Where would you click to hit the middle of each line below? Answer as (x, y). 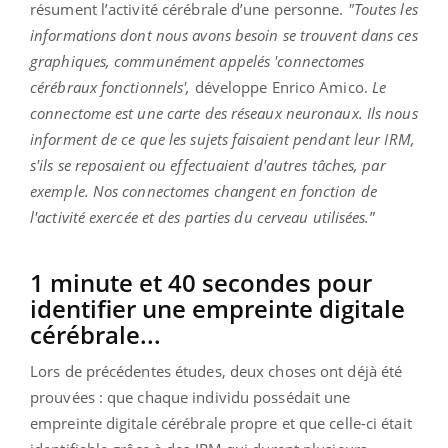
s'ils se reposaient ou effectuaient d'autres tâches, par (208, 164)
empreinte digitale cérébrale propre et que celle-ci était (221, 422)
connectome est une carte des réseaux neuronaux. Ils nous (224, 112)
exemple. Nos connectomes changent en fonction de (203, 190)
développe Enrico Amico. (283, 86)
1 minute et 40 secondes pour (201, 282)
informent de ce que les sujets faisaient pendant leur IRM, (222, 138)
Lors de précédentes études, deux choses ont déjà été (216, 370)
